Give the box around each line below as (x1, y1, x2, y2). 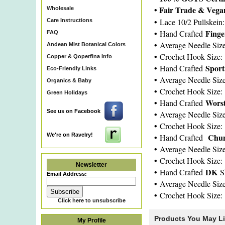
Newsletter (76, 161, 107, 168)
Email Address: (47, 171, 87, 177)
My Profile (77, 217, 106, 224)
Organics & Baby (47, 77, 91, 83)
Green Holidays (47, 89, 87, 95)
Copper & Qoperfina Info (47, 53, 112, 59)
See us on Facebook (47, 108, 100, 114)
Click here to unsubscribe (57, 197, 126, 203)
